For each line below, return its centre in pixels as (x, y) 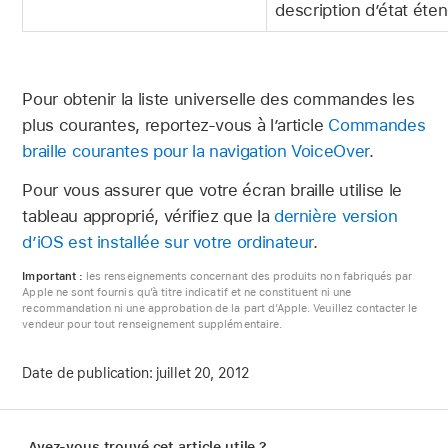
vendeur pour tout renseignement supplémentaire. (152, 324)
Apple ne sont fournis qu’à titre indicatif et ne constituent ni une (187, 292)
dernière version (335, 215)
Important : (54, 276)
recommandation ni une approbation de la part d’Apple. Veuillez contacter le (220, 308)
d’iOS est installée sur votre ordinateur (168, 241)
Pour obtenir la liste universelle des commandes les (218, 98)
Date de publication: (87, 373)
